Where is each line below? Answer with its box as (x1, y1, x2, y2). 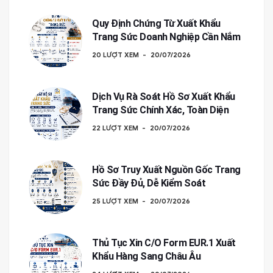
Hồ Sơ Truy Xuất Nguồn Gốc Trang (92, 164, 241, 175)
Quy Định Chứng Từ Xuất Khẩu (92, 18, 221, 29)
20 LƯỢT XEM (92, 51, 139, 59)
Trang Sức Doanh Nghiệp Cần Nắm (92, 31, 240, 43)
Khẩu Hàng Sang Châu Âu (92, 250, 200, 262)
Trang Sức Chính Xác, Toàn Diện (92, 104, 229, 116)
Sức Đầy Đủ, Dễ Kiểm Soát (92, 177, 205, 189)
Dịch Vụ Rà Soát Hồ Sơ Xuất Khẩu (92, 91, 235, 102)
